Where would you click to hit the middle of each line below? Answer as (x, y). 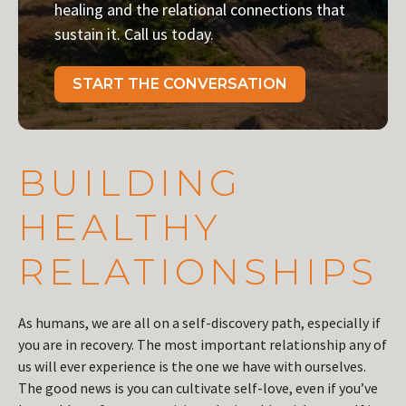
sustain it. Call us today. (134, 34)
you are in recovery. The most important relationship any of (203, 345)
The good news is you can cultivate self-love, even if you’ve (198, 388)
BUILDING (130, 183)
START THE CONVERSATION (180, 84)
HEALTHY (120, 227)
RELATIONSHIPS (198, 272)
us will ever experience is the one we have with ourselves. (192, 367)
